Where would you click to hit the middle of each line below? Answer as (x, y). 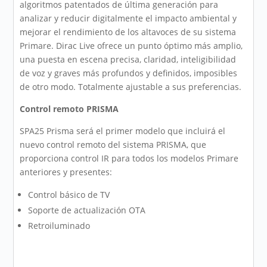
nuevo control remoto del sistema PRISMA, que (113, 145)
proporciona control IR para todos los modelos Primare (129, 159)
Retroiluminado (59, 226)
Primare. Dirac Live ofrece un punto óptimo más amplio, (131, 46)
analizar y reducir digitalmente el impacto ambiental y (128, 18)
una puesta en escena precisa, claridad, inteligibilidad (128, 60)
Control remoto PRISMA (69, 109)
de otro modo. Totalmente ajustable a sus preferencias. (131, 87)
